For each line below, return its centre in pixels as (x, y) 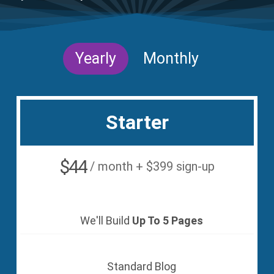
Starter (137, 122)
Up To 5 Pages (168, 220)
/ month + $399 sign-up (152, 166)
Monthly (171, 58)
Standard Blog (142, 266)
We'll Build (106, 220)
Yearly (96, 58)
